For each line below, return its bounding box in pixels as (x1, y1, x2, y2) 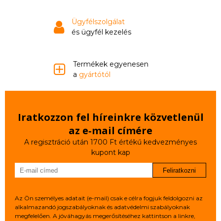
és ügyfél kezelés (72, 28, 131, 37)
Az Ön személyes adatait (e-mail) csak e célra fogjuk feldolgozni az (15, 194, 203, 202)
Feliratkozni (163, 166, 196, 174)
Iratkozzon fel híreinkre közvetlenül (17, 110, 204, 124)
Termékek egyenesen (73, 60, 148, 69)
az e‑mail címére (69, 124, 152, 137)
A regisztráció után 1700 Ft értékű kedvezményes (24, 138, 197, 147)
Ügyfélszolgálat (72, 17, 125, 26)
